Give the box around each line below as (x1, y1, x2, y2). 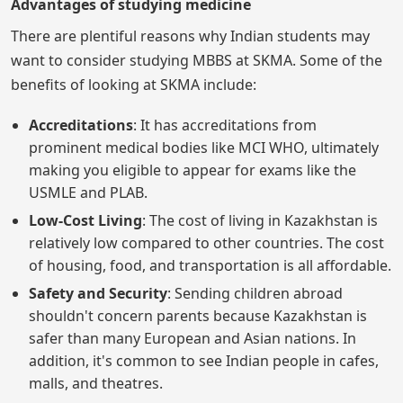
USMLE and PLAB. (29, 182, 148, 202)
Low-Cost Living (29, 210, 142, 230)
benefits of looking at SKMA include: (11, 74, 256, 94)
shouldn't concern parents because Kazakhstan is (29, 305, 367, 326)
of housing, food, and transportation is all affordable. (29, 255, 391, 275)
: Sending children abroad (167, 282, 343, 303)
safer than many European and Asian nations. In (29, 327, 356, 348)
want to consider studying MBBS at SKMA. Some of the (11, 49, 382, 70)
